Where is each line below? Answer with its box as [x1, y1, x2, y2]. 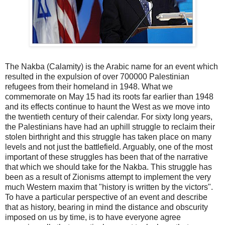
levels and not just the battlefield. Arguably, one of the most [5, 142, 212, 151]
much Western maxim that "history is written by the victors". [5, 182, 213, 191]
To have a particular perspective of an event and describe [5, 192, 207, 201]
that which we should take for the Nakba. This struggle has [5, 162, 212, 171]
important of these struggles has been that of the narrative [5, 152, 208, 161]
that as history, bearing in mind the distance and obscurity [5, 202, 208, 211]
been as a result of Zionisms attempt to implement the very [5, 172, 211, 181]
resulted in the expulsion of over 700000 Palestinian [5, 72, 189, 81]
